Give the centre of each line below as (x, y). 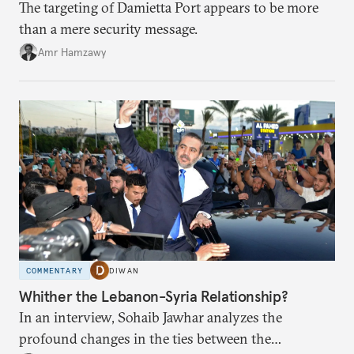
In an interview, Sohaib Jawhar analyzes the (151, 317)
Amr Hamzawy (72, 52)
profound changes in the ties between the (145, 338)
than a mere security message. (108, 29)
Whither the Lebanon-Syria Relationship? (154, 296)
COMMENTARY (55, 270)
